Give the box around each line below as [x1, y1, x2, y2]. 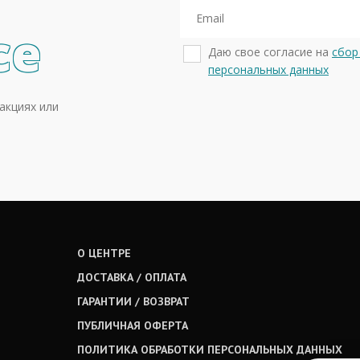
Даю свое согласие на [208, 44, 332, 60]
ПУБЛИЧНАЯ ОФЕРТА [77, 318, 188, 333]
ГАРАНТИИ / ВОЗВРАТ [77, 294, 190, 309]
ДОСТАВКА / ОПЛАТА [77, 270, 186, 285]
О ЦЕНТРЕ [77, 246, 131, 261]
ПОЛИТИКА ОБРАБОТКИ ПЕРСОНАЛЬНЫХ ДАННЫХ [77, 342, 342, 358]
